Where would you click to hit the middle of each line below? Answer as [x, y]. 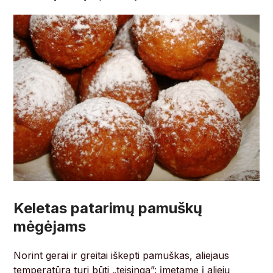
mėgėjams [50, 227]
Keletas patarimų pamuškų [108, 208]
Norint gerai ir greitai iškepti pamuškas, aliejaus [122, 256]
